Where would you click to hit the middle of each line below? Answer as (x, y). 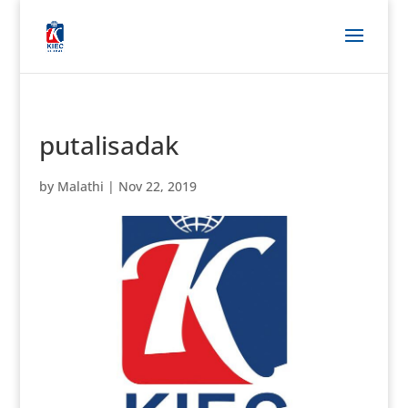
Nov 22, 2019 (157, 186)
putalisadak (108, 145)
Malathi (80, 186)
